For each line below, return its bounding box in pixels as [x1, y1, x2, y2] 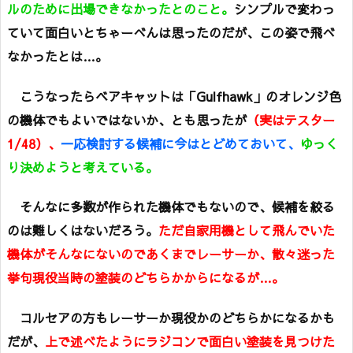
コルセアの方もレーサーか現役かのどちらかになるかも [7, 309, 335, 327]
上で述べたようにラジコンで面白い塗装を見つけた [45, 333, 335, 351]
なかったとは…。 [7, 46, 108, 65]
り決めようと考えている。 [7, 158, 158, 176]
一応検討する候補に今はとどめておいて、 [61, 134, 300, 152]
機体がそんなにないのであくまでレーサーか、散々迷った [7, 245, 335, 263]
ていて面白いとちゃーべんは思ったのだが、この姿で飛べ [7, 23, 335, 41]
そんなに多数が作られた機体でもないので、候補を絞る [7, 198, 335, 216]
